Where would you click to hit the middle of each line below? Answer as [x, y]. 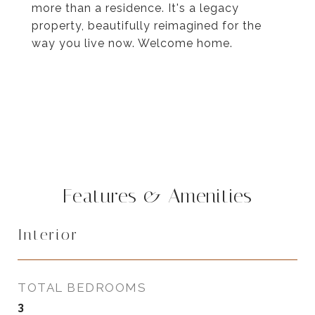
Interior [48, 235]
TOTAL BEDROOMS [82, 288]
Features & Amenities [157, 196]
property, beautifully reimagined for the [147, 26]
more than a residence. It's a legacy [135, 8]
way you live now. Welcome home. [132, 43]
